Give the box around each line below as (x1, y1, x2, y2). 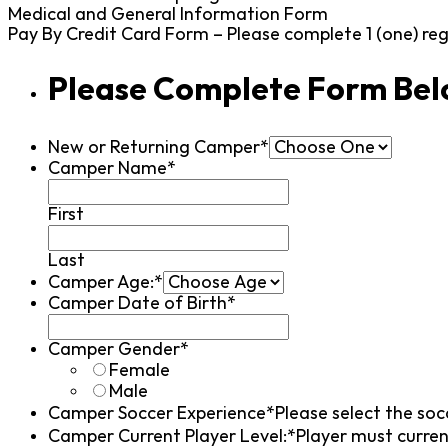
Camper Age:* (48, 272, 163, 292)
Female (109, 360, 170, 380)
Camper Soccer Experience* (48, 403, 275, 423)
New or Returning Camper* (48, 137, 269, 157)
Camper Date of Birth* (48, 293, 236, 313)
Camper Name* (48, 158, 176, 178)
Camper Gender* (48, 339, 189, 359)
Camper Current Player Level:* (48, 426, 296, 446)
